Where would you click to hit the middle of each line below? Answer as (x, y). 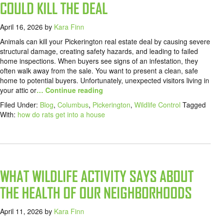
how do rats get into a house (61, 115)
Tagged (194, 105)
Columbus (73, 105)
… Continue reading (70, 90)
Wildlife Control (157, 105)
